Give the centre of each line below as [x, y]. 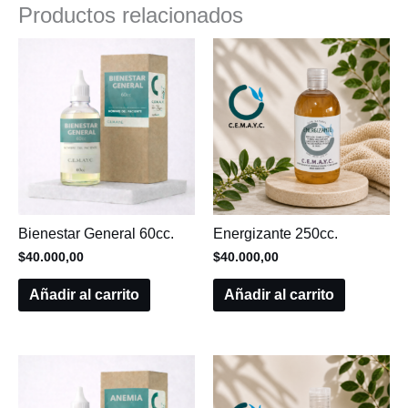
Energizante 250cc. [275, 234]
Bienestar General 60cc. [96, 234]
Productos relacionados [131, 15]
